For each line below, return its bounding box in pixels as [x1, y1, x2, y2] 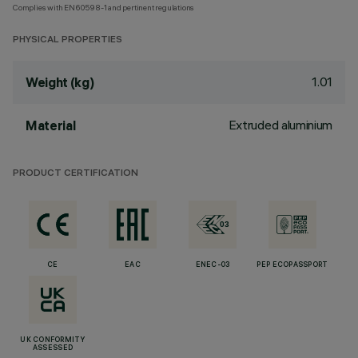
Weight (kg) [26, 74, 94, 90]
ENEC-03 [195, 261, 230, 269]
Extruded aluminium [228, 117, 332, 133]
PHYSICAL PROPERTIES [13, 35, 122, 46]
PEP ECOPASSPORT [257, 261, 328, 269]
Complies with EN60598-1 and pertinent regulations [13, 2, 195, 13]
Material [26, 117, 76, 133]
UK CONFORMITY [20, 336, 86, 344]
